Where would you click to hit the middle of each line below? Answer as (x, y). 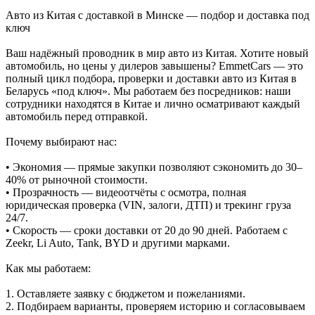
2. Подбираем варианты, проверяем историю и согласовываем (155, 306)
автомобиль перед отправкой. (77, 116)
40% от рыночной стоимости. (77, 179)
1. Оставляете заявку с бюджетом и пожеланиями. (126, 293)
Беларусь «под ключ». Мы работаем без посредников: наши (148, 91)
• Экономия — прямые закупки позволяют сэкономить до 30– (154, 167)
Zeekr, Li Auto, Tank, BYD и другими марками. (118, 243)
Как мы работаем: (48, 268)
